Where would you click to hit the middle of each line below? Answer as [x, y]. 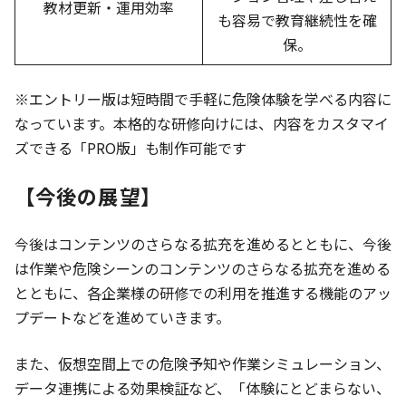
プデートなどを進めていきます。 [122, 317]
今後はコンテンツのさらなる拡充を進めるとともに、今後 [203, 243]
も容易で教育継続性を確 [297, 19]
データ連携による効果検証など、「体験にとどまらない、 [203, 387]
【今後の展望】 [88, 195]
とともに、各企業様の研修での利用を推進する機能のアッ [203, 292]
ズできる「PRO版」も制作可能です [130, 147]
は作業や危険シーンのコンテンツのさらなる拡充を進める [203, 268]
